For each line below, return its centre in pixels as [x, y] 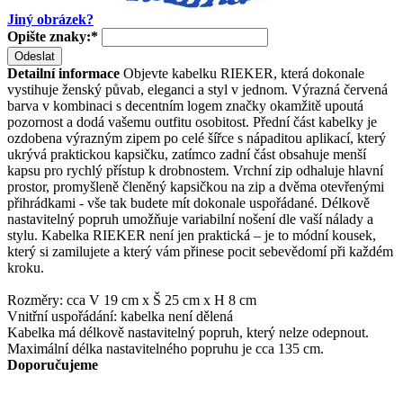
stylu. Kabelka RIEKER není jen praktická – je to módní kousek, [192, 235]
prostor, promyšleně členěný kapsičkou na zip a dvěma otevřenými [196, 186]
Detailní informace [63, 73]
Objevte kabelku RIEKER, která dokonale [242, 73]
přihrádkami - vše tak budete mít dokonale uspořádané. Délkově [188, 202]
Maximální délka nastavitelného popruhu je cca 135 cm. [166, 348]
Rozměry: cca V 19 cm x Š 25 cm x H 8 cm [132, 300]
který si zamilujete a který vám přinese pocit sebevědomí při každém [200, 251]
